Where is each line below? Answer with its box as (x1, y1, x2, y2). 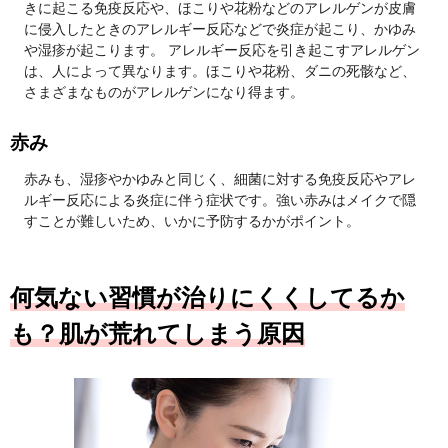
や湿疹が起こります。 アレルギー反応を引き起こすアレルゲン (24, 42, 420, 58)
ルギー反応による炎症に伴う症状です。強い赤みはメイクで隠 (24, 192, 416, 208)
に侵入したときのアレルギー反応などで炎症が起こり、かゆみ (24, 21, 416, 37)
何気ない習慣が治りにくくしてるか (10, 284, 405, 311)
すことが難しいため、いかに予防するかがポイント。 (24, 213, 360, 229)
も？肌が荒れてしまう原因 (10, 320, 305, 347)
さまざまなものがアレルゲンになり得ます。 (24, 84, 304, 100)
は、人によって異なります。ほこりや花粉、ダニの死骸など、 (24, 63, 416, 79)
